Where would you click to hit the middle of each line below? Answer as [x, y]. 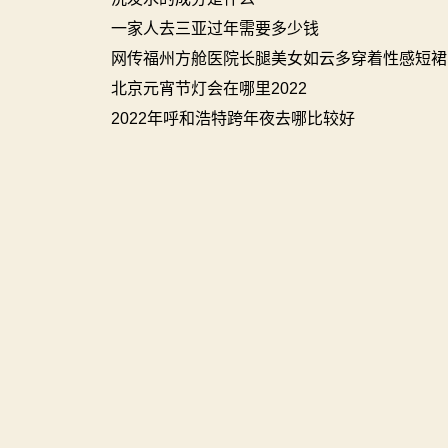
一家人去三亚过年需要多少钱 [215, 29]
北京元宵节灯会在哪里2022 [209, 89]
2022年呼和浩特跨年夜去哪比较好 [233, 119]
